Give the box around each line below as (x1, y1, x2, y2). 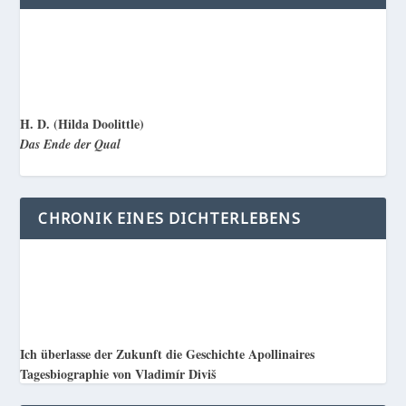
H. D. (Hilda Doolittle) (20, 113, 145, 133)
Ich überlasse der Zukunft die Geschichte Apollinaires (20, 344, 315, 364)
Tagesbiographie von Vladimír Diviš (20, 364, 217, 384)
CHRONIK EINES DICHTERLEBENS (38, 208, 301, 229)
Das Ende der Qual (20, 134, 121, 153)
